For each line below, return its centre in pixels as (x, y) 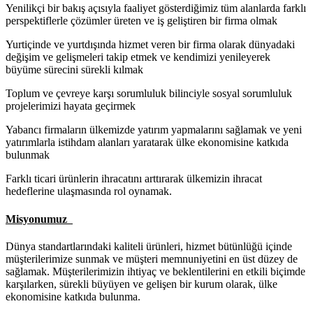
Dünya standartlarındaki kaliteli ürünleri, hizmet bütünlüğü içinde (149, 246)
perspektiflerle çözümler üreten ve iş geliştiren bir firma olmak (141, 21)
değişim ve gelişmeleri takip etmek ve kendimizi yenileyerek (138, 57)
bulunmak (28, 155)
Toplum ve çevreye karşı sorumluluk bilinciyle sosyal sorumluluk (149, 94)
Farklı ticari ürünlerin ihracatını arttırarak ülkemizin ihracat (134, 179)
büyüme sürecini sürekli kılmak (74, 70)
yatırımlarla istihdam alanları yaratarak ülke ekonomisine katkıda (147, 143)
